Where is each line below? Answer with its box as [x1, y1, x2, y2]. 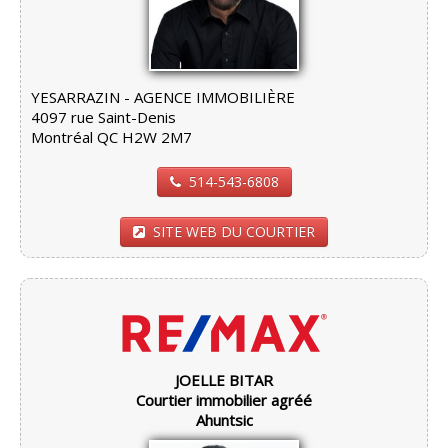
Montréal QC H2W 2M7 [31, 126, 192, 147]
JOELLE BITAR [175, 369, 273, 390]
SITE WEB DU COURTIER [153, 221, 315, 241]
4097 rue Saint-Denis [31, 106, 176, 127]
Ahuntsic [195, 409, 253, 430]
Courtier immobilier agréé [136, 389, 312, 410]
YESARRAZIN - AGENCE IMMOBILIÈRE [31, 86, 295, 107]
